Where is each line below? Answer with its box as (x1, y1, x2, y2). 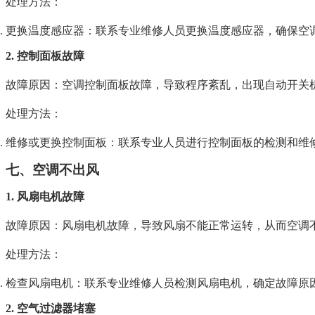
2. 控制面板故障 (6, 50, 84, 63)
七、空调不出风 (6, 162, 99, 178)
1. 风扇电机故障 (6, 191, 84, 203)
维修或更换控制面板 (6, 136, 107, 149)
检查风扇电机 (6, 277, 73, 290)
